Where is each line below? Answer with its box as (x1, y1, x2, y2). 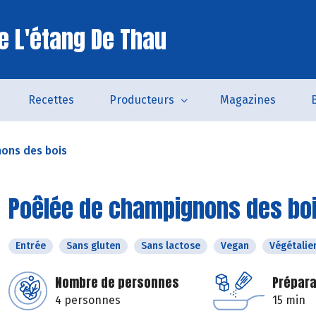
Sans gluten (66, 240, 121, 252)
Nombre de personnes (55, 273, 179, 292)
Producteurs (109, 93, 174, 107)
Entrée (16, 240, 46, 252)
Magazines (219, 93, 276, 107)
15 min (272, 293, 305, 307)
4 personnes (55, 293, 121, 307)
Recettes (28, 93, 74, 107)
